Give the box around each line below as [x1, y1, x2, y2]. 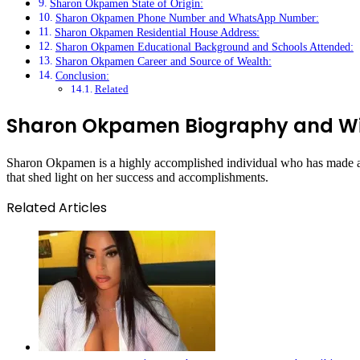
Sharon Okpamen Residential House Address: [54, 26, 260, 39]
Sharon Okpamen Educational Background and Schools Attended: [55, 40, 354, 54]
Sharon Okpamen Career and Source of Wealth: [55, 55, 272, 68]
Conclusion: [55, 69, 109, 83]
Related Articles [6, 198, 107, 217]
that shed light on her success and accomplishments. [6, 170, 268, 184]
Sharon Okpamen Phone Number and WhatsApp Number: [55, 11, 319, 25]
